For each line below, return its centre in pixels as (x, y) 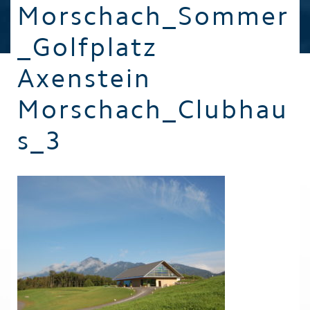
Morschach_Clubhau (153, 109)
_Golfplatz (88, 47)
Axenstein (84, 78)
